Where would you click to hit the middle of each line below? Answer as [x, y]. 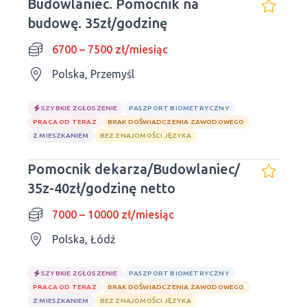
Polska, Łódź [84, 239]
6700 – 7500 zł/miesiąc [110, 49]
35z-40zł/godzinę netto [101, 188]
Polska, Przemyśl [93, 74]
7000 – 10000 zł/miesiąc [113, 214]
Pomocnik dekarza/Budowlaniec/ [134, 169]
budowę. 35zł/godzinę [97, 23]
